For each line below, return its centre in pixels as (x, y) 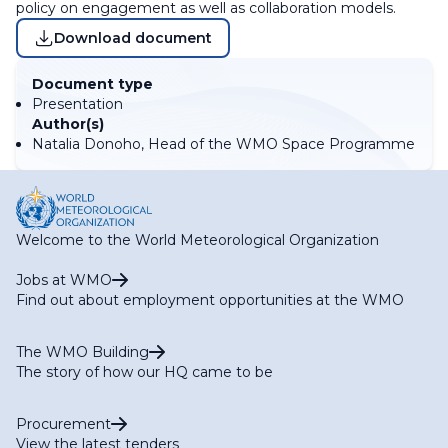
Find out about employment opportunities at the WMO (210, 299)
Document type (92, 84)
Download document (133, 38)
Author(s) (68, 124)
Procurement (63, 423)
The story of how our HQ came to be (144, 371)
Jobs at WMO (64, 279)
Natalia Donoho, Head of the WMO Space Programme (223, 144)
